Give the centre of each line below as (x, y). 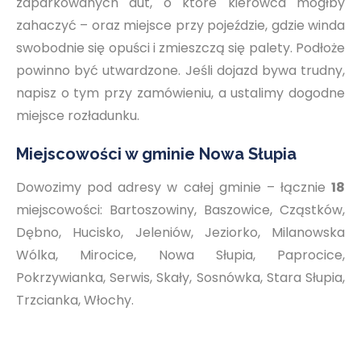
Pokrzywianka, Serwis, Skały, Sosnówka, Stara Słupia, (180, 278)
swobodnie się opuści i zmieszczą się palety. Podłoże (180, 48)
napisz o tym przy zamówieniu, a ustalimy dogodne (180, 93)
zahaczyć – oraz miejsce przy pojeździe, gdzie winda (180, 25)
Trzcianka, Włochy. (75, 300)
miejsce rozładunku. (78, 116)
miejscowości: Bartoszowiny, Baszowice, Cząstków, (180, 210)
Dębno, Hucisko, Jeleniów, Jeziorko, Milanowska (180, 232)
